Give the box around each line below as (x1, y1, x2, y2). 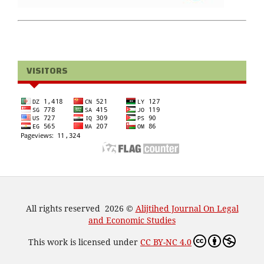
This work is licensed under (28, 236, 140, 247)
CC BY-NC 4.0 (140, 236, 192, 247)
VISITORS (27, 61, 68, 80)
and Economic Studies (88, 214, 176, 226)
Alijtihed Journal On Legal (135, 202, 239, 214)
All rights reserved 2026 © (25, 202, 136, 214)
